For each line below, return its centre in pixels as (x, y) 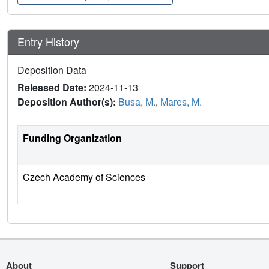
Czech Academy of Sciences (84, 177)
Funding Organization (72, 138)
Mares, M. (181, 101)
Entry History (50, 42)
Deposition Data (52, 70)
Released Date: (53, 87)
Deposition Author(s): (68, 101)
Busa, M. (137, 101)
